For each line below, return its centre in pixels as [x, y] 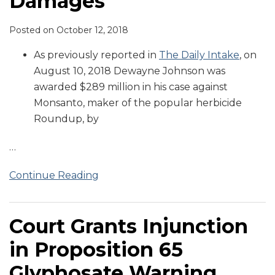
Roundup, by [66, 119]
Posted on [33, 30]
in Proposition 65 [96, 250]
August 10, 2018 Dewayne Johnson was [130, 71]
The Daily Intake [199, 55]
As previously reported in [96, 55]
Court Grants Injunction [129, 227]
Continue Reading [54, 176]
